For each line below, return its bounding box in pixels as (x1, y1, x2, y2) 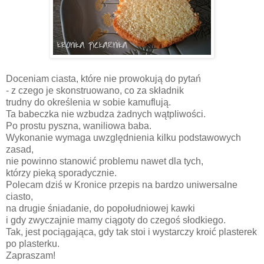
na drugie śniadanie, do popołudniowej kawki (6, 203, 197, 214)
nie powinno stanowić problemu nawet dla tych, (6, 156, 206, 167)
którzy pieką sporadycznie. (6, 168, 117, 179)
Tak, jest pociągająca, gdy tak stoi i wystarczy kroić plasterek (6, 227, 257, 237)
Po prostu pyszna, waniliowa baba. (6, 121, 151, 131)
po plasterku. (6, 239, 60, 249)
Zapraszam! (6, 250, 55, 261)
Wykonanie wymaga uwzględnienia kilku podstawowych (6, 133, 241, 143)
